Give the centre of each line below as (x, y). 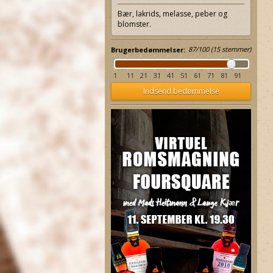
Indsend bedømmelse (181, 91)
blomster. (134, 24)
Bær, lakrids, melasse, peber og (172, 14)
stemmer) (236, 49)
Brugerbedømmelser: (148, 50)
